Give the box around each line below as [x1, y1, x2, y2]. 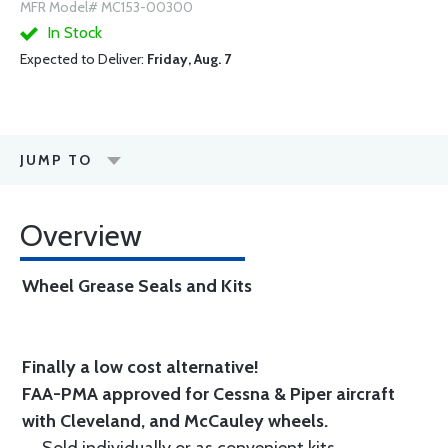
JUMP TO [20, 151, 92, 169]
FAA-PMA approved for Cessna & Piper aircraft [22, 383, 395, 405]
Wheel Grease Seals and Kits [22, 275, 252, 297]
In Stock [43, 23, 102, 42]
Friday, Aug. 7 [147, 50, 231, 68]
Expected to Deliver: [20, 50, 147, 68]
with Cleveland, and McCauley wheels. [22, 410, 328, 432]
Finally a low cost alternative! [22, 356, 259, 378]
